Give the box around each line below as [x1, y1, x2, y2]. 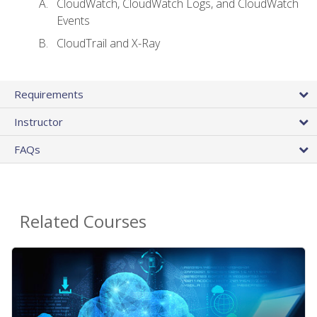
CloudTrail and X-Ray [57, 35, 160, 52]
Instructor [14, 115, 63, 129]
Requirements [14, 87, 83, 102]
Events [57, 12, 90, 28]
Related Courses [20, 209, 146, 234]
